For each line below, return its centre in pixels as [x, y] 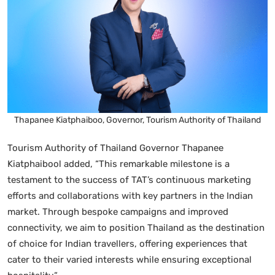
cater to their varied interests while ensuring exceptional [130, 259]
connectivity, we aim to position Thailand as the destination [136, 227]
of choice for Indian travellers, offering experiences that [127, 243]
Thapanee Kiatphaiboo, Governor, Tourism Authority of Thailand [137, 120]
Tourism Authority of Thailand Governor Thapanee [115, 148]
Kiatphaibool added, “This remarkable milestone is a [118, 164]
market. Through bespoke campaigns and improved [118, 211]
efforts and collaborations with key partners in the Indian [130, 196]
